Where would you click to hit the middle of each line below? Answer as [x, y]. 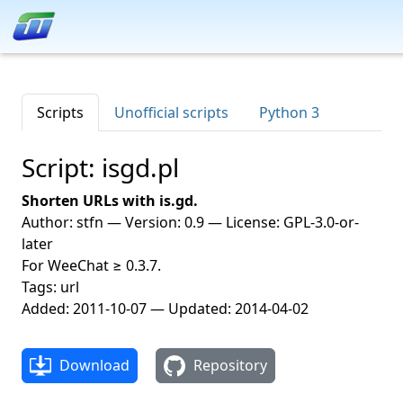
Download [92, 365]
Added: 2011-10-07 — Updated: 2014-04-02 [165, 309]
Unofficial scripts [171, 112]
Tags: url [50, 287]
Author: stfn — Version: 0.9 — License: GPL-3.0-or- [190, 222]
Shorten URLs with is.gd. [110, 201]
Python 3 [289, 112]
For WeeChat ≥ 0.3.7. [91, 265]
